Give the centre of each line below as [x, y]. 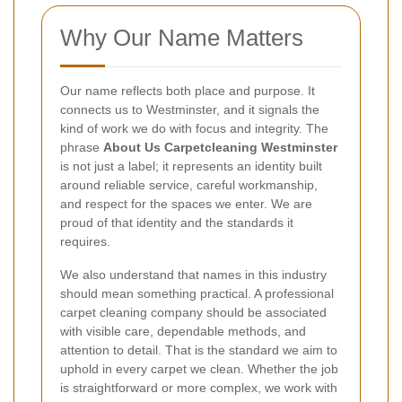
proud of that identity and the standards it [177, 223]
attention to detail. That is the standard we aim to [199, 350]
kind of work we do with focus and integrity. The [194, 129]
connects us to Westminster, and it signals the [190, 110]
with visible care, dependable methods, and [183, 332]
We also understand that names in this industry [193, 275]
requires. [85, 242]
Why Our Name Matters [182, 38]
